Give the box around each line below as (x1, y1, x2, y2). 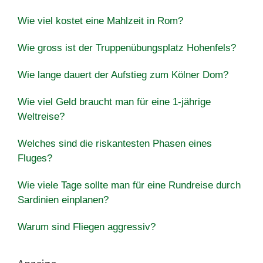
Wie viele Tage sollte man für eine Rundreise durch (18, 179, 241, 191)
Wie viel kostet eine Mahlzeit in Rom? (18, 15, 183, 26)
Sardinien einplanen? (18, 194, 109, 205)
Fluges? (18, 152, 52, 164)
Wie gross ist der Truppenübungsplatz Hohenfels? (18, 42, 236, 53)
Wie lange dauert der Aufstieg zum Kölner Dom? (18, 69, 228, 80)
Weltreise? (18, 110, 65, 122)
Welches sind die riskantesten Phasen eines (18, 137, 212, 149)
